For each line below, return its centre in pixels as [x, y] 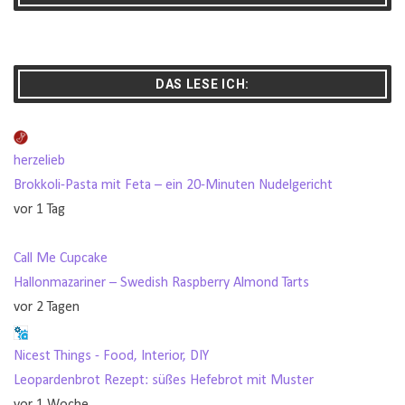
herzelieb [39, 161]
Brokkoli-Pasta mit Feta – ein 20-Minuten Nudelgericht [173, 186]
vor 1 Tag [39, 210]
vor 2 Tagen [47, 308]
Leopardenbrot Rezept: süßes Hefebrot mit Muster [164, 381]
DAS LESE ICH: [202, 85]
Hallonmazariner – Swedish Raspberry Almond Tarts [161, 283]
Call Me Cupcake [61, 259]
